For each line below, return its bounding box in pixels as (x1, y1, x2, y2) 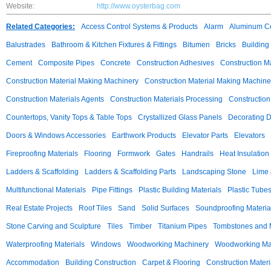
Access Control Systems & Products (81, 22, 198, 31)
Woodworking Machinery (127, 240, 209, 249)
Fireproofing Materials (6, 149, 78, 158)
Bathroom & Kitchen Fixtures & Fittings (51, 41, 177, 49)
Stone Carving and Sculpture (6, 222, 101, 230)
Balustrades (6, 41, 45, 49)
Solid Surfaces (142, 204, 189, 212)
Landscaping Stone (182, 168, 246, 176)
